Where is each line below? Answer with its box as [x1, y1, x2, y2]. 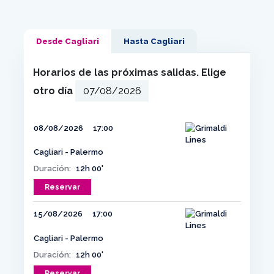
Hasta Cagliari [124, 37, 185, 46]
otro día [33, 85, 75, 97]
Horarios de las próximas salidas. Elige [33, 67, 226, 78]
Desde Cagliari [36, 37, 99, 46]
